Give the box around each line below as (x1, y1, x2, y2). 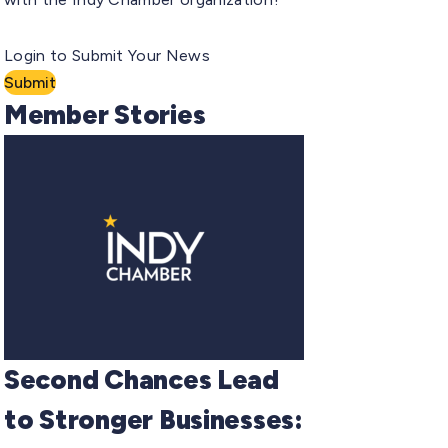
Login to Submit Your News (4, 45, 210, 65)
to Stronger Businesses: (4, 402, 303, 436)
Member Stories (4, 97, 206, 131)
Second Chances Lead (4, 362, 279, 396)
